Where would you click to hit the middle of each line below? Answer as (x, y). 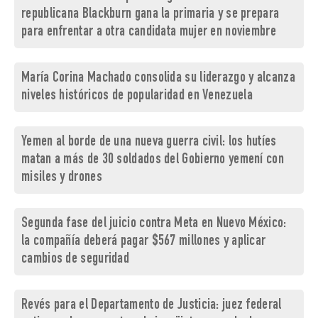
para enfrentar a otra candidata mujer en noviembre (149, 33)
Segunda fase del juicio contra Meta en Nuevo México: (154, 224)
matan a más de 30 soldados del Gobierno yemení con (153, 160)
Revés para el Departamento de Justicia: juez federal (152, 306)
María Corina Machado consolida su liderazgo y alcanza (158, 79)
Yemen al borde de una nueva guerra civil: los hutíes (149, 143)
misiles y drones (62, 178)
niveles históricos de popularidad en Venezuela (137, 97)
